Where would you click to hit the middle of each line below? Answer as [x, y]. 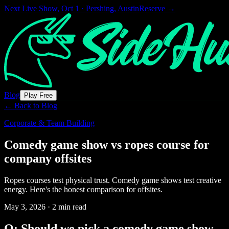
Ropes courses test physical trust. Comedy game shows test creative [113, 180]
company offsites [48, 158]
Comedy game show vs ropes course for [107, 144]
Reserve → [157, 8]
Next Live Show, [33, 8]
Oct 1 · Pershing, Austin [100, 8]
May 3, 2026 [25, 207]
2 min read [69, 207]
